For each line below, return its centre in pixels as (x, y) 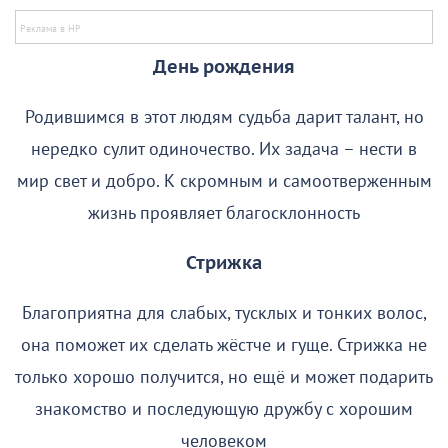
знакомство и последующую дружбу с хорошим (224, 409)
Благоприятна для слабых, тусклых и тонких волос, (224, 313)
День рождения (224, 67)
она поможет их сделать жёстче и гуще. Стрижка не (224, 345)
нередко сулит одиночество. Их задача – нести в (224, 149)
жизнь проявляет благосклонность (224, 213)
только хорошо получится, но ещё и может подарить (224, 377)
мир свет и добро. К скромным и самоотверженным (224, 181)
